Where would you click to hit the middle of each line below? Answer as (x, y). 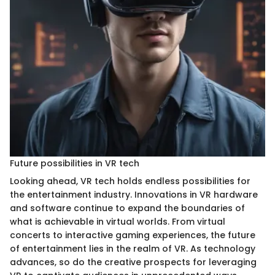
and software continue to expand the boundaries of (127, 208)
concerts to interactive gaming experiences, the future (133, 235)
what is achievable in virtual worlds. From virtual (118, 222)
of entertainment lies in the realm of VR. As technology (133, 249)
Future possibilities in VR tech (75, 164)
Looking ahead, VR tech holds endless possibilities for (130, 181)
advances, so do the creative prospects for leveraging (133, 262)
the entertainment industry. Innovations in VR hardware (134, 195)
